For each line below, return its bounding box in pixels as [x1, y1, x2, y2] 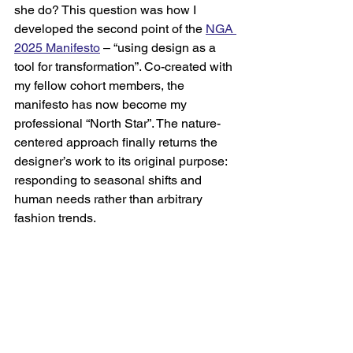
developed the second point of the [14, 21, 206, 37]
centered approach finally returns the [14, 135, 221, 150]
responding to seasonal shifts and [14, 173, 205, 188]
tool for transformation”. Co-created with [14, 59, 236, 75]
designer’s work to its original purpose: [14, 154, 230, 169]
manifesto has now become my [14, 97, 190, 113]
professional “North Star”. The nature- [14, 116, 221, 132]
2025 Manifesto [14, 40, 100, 56]
